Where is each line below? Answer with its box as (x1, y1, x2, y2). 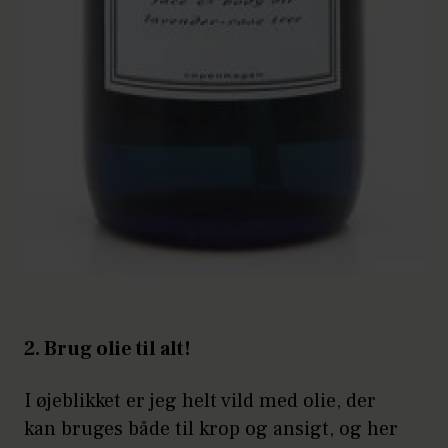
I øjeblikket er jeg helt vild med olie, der (24, 387, 376, 414)
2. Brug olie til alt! (24, 335, 191, 362)
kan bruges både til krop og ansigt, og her (24, 415, 398, 442)
